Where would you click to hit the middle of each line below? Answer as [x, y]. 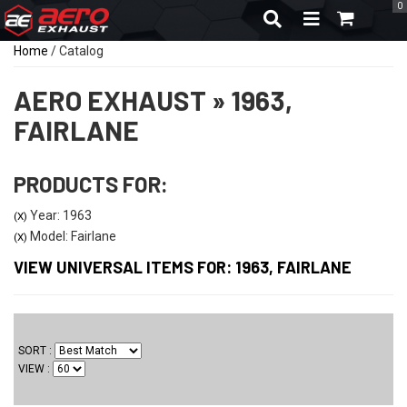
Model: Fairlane [72, 236]
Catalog [81, 50]
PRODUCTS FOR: [91, 184]
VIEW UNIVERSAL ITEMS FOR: [124, 267]
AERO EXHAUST [110, 99]
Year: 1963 [60, 215]
